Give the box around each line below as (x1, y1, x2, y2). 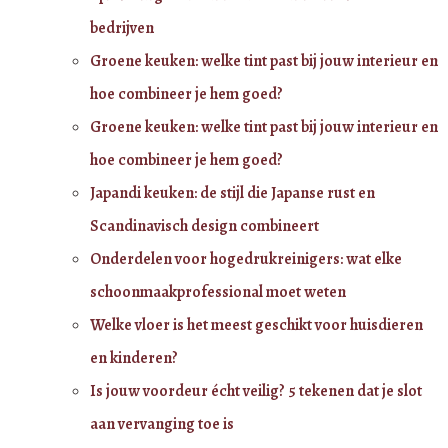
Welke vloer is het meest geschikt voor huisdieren (90, 313, 423, 336)
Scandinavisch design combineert (90, 214, 319, 237)
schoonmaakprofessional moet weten (90, 280, 346, 303)
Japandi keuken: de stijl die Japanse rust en (90, 181, 375, 204)
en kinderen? (90, 346, 178, 369)
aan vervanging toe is (90, 412, 234, 435)
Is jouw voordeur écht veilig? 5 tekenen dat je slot (90, 379, 422, 402)
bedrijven (90, 16, 154, 39)
